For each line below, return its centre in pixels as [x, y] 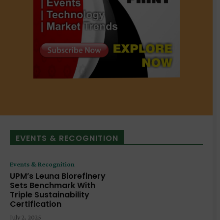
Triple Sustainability [50, 195]
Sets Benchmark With [53, 186]
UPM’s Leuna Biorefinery [58, 176]
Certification [36, 204]
